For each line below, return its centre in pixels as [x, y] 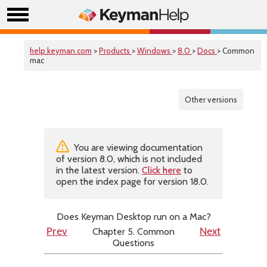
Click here [162, 170]
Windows [155, 51]
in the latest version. [99, 170]
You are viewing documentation [137, 148]
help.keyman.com [61, 51]
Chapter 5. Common [133, 232]
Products [115, 51]
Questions [133, 243]
